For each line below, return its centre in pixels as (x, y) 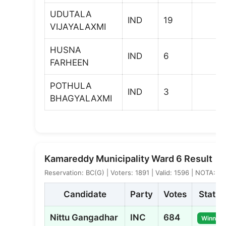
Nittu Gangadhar (84, 217)
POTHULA (71, 86)
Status (212, 194)
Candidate (85, 194)
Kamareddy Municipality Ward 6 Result (128, 158)
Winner (212, 218)
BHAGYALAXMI (81, 98)
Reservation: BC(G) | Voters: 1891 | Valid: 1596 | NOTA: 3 (133, 172)
